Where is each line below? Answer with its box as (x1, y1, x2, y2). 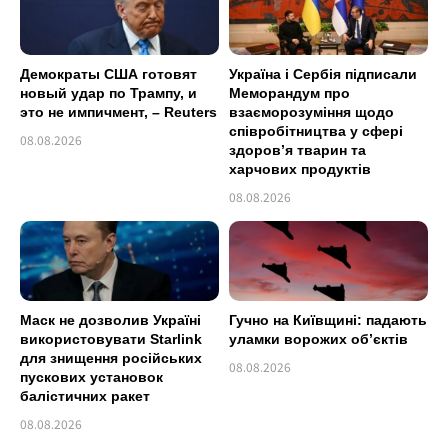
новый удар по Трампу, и (20, 85, 197, 102)
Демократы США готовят (20, 66, 197, 83)
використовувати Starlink (20, 330, 202, 347)
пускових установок (20, 368, 163, 385)
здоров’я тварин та (229, 142, 366, 159)
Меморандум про (229, 85, 350, 102)
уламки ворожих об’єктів (229, 330, 408, 347)
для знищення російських (20, 349, 202, 366)
